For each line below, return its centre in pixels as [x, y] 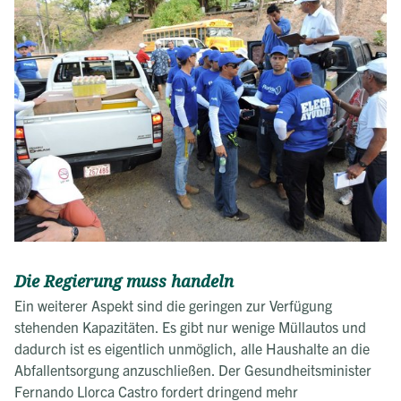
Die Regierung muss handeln [124, 282]
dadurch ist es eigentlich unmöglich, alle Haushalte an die [192, 348]
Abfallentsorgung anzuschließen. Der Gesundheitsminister [193, 369]
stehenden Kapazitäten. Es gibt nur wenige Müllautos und [190, 326]
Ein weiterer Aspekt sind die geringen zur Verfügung [173, 305]
